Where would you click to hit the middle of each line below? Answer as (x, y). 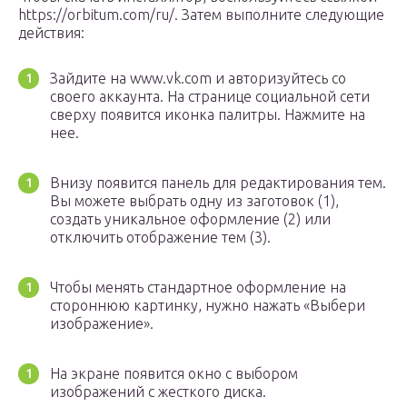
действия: (51, 33)
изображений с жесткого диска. (158, 392)
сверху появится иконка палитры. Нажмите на (208, 115)
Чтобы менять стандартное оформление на (198, 288)
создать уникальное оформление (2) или (190, 219)
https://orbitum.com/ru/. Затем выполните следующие (201, 15)
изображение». (102, 324)
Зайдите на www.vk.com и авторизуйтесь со (198, 79)
